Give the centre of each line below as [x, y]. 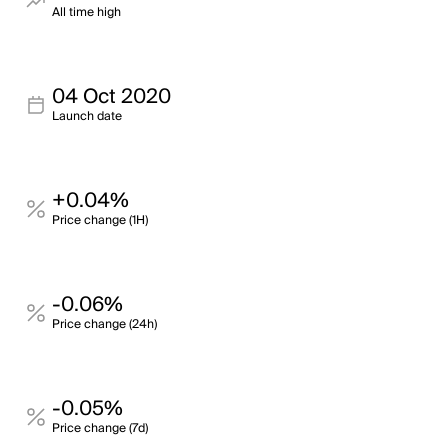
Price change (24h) [104, 324]
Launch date [87, 116]
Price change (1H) [100, 220]
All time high [86, 12]
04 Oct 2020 [111, 97]
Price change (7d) [100, 428]
